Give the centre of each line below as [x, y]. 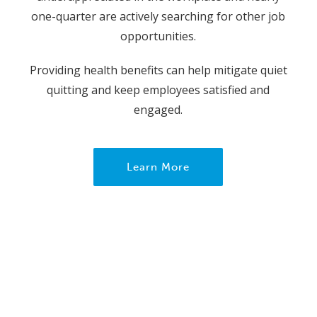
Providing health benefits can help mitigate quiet [158, 70]
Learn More [158, 167]
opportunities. [158, 36]
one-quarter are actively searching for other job [158, 16]
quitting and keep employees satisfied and [158, 90]
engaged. [158, 109]
